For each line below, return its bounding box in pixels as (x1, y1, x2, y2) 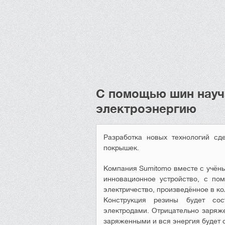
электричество (103, 185, 153, 193)
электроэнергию (96, 102, 196, 116)
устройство (160, 175, 198, 183)
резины (154, 196, 179, 204)
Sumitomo (139, 164, 172, 172)
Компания (103, 164, 137, 172)
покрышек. (103, 144, 139, 152)
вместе (173, 164, 198, 172)
